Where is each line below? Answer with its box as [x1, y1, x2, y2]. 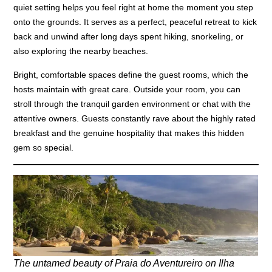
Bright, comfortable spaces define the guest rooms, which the [13, 69, 249, 80]
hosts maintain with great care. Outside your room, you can [13, 84, 241, 94]
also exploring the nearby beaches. [13, 46, 149, 56]
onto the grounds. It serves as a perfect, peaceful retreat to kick [13, 16, 257, 27]
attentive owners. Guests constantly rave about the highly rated [13, 113, 256, 123]
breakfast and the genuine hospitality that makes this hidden [13, 127, 245, 138]
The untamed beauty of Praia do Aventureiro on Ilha [13, 257, 235, 268]
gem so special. [13, 142, 74, 152]
